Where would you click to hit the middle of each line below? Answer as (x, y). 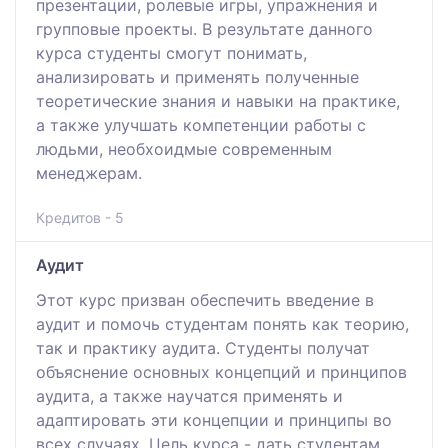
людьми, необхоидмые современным (184, 148)
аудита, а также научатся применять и (189, 395)
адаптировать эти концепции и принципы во (214, 419)
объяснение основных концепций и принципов (221, 371)
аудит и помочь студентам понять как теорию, (222, 323)
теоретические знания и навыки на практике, (218, 100)
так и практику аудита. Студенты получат (203, 347)
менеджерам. (89, 172)
